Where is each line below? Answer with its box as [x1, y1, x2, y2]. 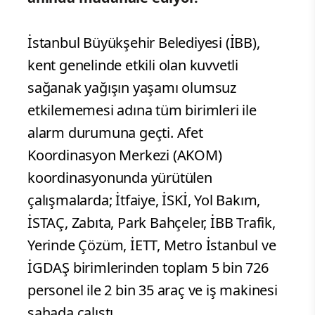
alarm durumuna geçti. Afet [27, 122, 203, 142]
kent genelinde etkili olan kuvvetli [27, 55, 238, 75]
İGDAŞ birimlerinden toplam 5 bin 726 [27, 257, 269, 277]
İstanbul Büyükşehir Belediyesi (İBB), [27, 32, 260, 52]
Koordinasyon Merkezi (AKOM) [27, 145, 222, 165]
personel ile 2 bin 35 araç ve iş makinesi [27, 280, 278, 300]
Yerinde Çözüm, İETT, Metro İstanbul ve [27, 235, 276, 255]
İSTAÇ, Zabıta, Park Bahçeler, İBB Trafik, [27, 212, 276, 232]
